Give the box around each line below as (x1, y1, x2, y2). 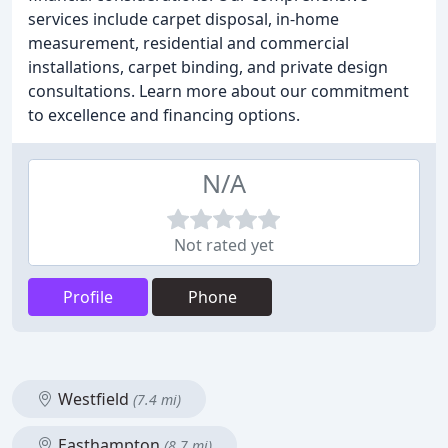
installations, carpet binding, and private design (28, 56, 388, 78)
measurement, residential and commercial (28, 32, 349, 54)
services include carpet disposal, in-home (28, 8, 339, 30)
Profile (63, 286, 113, 308)
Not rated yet (174, 234, 274, 256)
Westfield (54, 388, 133, 410)
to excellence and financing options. (28, 104, 300, 126)
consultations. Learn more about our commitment (28, 80, 409, 102)
